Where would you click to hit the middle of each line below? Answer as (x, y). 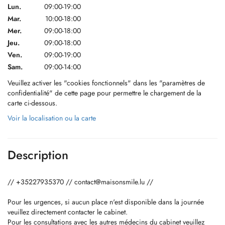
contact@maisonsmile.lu (109, 182)
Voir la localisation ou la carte (52, 118)
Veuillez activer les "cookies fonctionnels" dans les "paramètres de (106, 83)
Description (38, 155)
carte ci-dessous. (32, 103)
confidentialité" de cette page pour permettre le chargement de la (104, 93)
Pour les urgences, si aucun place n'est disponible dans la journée (106, 202)
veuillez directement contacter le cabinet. (68, 212)
